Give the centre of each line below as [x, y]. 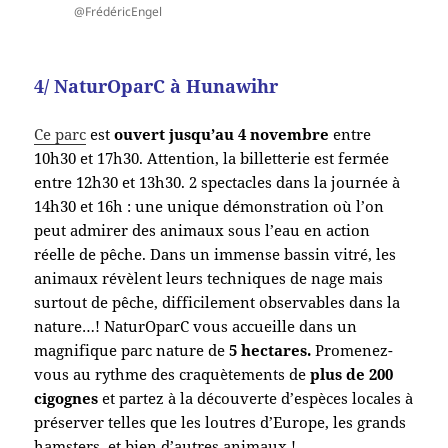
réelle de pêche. [92, 254]
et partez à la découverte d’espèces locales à [256, 398]
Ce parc [60, 134]
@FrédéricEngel [118, 12]
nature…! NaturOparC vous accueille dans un [196, 326]
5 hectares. [268, 350]
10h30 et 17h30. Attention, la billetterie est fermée [212, 158]
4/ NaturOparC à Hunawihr [156, 86]
